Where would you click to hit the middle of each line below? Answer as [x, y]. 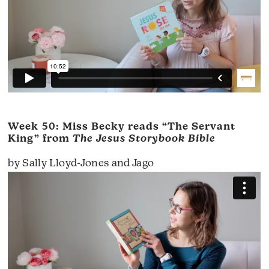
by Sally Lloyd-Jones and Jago [81, 163]
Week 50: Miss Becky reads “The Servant [122, 127]
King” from [40, 139]
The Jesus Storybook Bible [144, 139]
